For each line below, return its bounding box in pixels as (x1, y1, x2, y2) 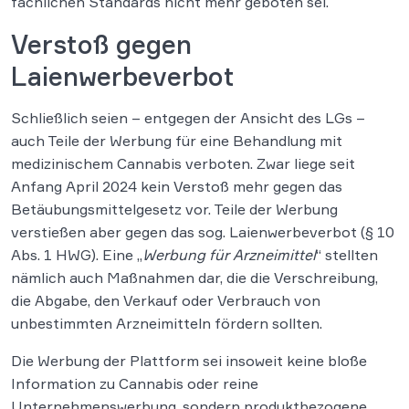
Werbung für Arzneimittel (142, 246, 316, 265)
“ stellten (316, 246, 378, 265)
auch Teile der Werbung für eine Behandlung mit (11, 131, 342, 151)
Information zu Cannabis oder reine (11, 374, 258, 393)
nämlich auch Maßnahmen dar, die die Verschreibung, (11, 268, 378, 288)
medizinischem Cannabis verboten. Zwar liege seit (11, 154, 355, 173)
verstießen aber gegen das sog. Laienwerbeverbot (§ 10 (11, 223, 394, 242)
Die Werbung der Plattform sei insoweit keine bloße (11, 351, 367, 371)
